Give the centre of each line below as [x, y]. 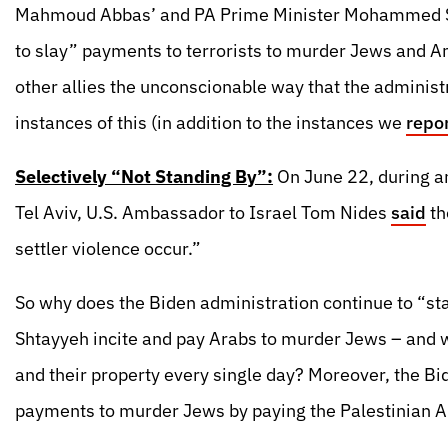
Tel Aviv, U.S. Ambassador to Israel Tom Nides [203, 212]
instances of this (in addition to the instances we [210, 122]
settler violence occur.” [108, 248]
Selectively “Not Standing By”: [144, 176]
